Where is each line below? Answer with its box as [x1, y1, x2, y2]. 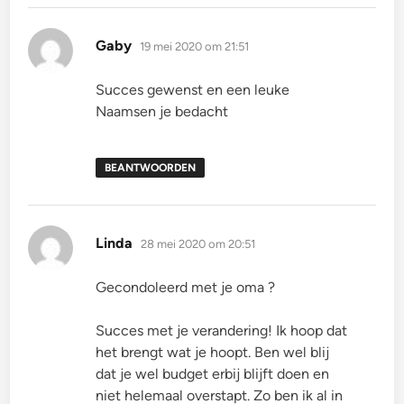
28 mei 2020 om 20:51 [141, 237, 256, 252]
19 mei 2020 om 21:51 [140, 40, 250, 54]
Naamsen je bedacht [96, 103, 229, 121]
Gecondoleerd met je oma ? [96, 279, 276, 297]
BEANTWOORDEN [105, 161, 197, 175]
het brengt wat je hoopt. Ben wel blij [96, 344, 330, 362]
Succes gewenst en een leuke [96, 81, 290, 99]
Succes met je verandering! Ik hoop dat [96, 322, 348, 340]
